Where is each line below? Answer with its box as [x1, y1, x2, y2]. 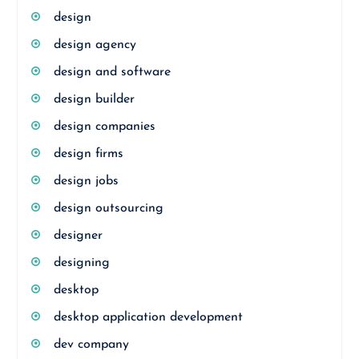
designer [53, 229, 103, 242]
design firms [53, 147, 123, 160]
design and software [53, 66, 171, 79]
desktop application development [53, 311, 243, 324]
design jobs [53, 175, 119, 188]
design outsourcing [53, 202, 163, 215]
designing [53, 256, 110, 269]
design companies [53, 120, 155, 133]
